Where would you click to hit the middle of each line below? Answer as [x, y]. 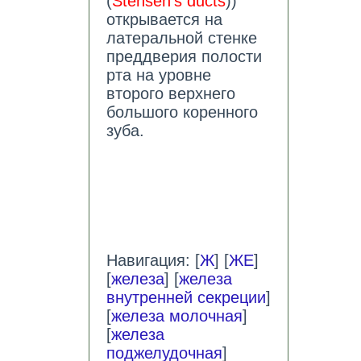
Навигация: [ [153, 261]
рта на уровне [158, 75]
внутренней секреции [186, 298]
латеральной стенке [181, 38]
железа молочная [176, 316]
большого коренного [182, 112]
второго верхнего [170, 94]
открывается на [164, 20]
